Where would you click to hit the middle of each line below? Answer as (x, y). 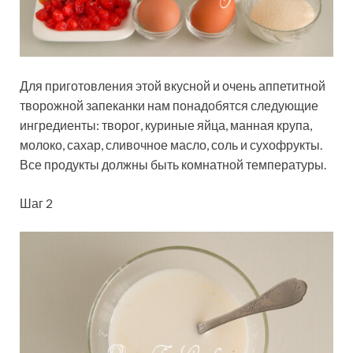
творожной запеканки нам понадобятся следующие (169, 106)
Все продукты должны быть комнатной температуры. (173, 165)
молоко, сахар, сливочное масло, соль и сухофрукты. (171, 145)
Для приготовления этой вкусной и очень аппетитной (173, 86)
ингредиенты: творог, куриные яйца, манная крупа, (166, 125)
